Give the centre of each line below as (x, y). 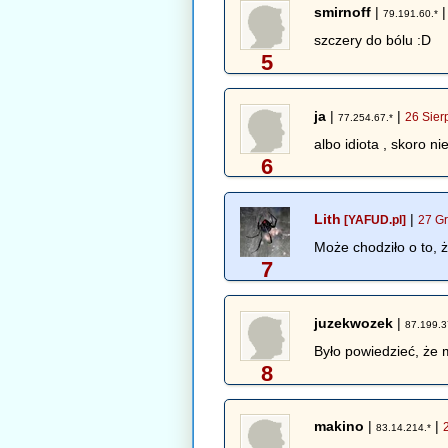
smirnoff (343, 11)
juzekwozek (354, 322)
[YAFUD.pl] (374, 220)
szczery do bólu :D (373, 40)
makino (339, 426)
